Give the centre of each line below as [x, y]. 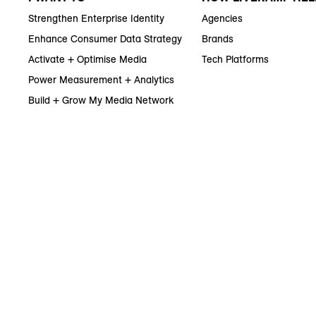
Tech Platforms [236, 60]
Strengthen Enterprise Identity [96, 19]
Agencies [223, 19]
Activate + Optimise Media [87, 60]
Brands [218, 39]
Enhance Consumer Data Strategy [105, 39]
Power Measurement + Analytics [101, 80]
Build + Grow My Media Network [101, 101]
